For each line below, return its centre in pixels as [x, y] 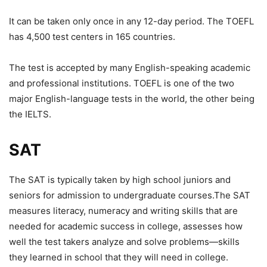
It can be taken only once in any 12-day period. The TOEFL [131, 21]
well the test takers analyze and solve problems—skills [124, 242]
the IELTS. [30, 114]
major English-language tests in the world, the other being [132, 99]
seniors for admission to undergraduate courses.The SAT [130, 195]
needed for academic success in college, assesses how [126, 226]
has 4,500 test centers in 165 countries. [92, 37]
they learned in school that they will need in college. [119, 257]
